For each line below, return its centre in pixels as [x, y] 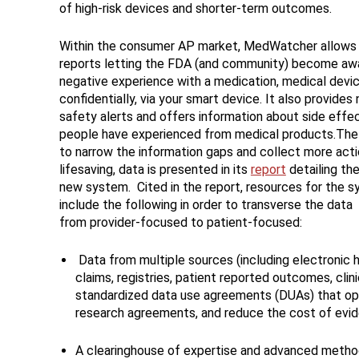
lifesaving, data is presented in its [155, 170]
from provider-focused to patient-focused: [180, 223]
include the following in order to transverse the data [206, 205]
